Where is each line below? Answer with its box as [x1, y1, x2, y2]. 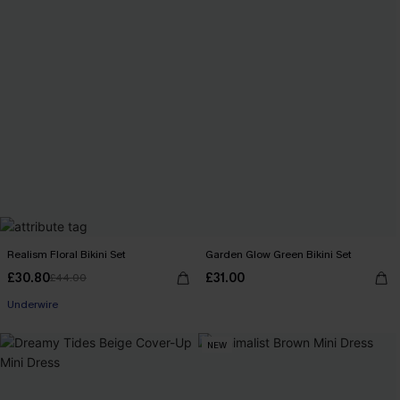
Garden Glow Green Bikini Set [205, 247, 352, 262]
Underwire [7, 297, 58, 312]
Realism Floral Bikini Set [7, 247, 126, 262]
